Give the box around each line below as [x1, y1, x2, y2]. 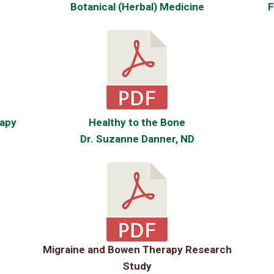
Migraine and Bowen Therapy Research [42, 243, 232, 256]
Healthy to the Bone [89, 116, 185, 128]
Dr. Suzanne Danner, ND [80, 132, 194, 145]
